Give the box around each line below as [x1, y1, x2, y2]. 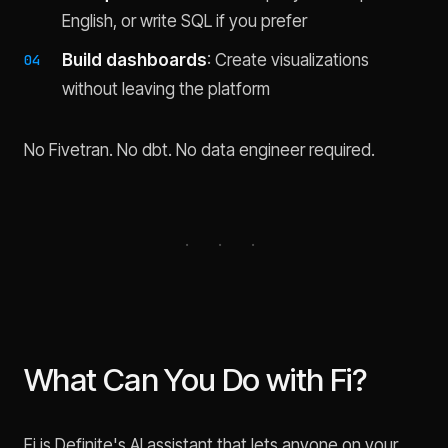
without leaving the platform [62, 79, 271, 100]
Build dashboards [62, 50, 208, 71]
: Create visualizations [207, 50, 370, 71]
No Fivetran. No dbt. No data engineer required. [24, 139, 375, 160]
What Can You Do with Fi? [24, 360, 366, 399]
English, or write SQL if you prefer [62, 10, 308, 31]
